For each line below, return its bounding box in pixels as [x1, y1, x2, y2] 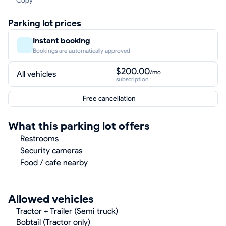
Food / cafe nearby [20, 158, 88, 167]
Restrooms [20, 134, 59, 143]
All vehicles [17, 69, 56, 79]
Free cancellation [82, 94, 136, 103]
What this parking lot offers [8, 119, 150, 133]
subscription [116, 75, 149, 83]
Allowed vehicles [8, 192, 94, 206]
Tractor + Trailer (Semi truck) [16, 206, 118, 216]
